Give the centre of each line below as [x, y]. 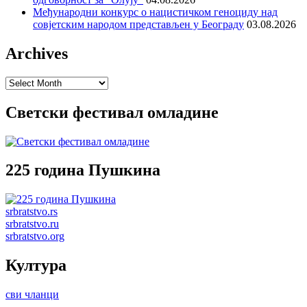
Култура [36, 266]
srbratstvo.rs [32, 212]
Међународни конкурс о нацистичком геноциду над [155, 12]
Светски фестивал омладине [112, 112]
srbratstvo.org [35, 236]
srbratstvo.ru [32, 224]
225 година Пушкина [83, 170]
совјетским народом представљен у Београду [138, 24]
